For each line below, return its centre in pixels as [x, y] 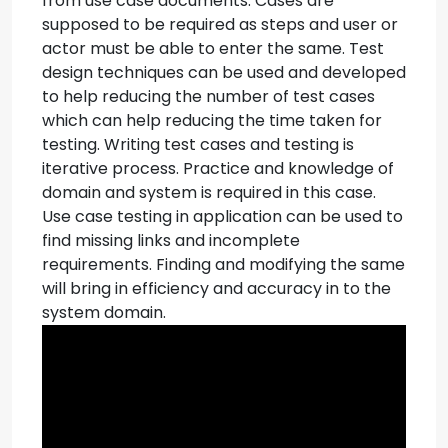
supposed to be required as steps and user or [220, 24]
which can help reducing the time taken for [212, 120]
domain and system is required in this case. [209, 192]
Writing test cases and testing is [229, 144]
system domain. [104, 312]
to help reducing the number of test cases [208, 96]
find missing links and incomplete [171, 240]
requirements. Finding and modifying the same [223, 264]
